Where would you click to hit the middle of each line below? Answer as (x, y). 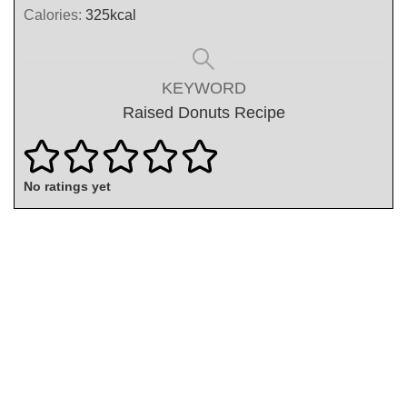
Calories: (55, 14)
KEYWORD (203, 88)
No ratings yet (67, 187)
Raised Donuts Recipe (203, 112)
